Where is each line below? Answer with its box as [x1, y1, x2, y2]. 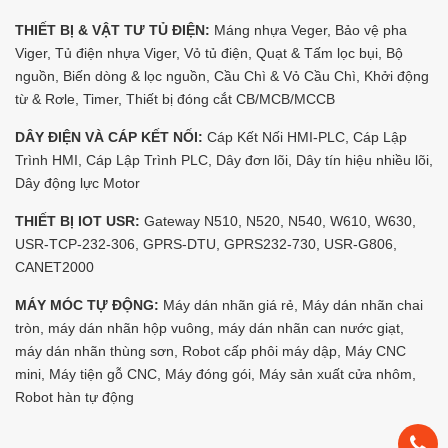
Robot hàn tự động [15, 388, 134, 405]
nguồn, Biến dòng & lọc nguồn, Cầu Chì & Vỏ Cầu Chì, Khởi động [15, 67, 429, 84]
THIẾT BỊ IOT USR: [15, 212, 140, 229]
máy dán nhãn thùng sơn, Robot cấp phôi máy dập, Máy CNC [15, 342, 406, 359]
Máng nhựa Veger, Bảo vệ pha [210, 21, 407, 38]
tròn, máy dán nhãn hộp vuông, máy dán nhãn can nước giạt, [15, 319, 404, 336]
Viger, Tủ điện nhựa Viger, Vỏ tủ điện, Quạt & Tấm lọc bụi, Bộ [15, 44, 403, 61]
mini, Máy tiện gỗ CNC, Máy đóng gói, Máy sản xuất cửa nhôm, [15, 365, 416, 382]
